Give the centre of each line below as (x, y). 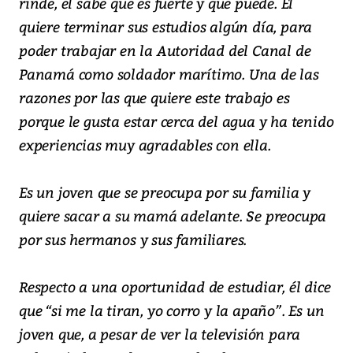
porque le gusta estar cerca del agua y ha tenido (176, 121)
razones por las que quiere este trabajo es (154, 98)
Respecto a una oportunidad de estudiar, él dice (175, 287)
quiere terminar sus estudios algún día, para (166, 27)
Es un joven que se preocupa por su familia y (165, 192)
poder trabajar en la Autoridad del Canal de (165, 50)
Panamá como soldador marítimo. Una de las (169, 74)
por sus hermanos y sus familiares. (133, 240)
